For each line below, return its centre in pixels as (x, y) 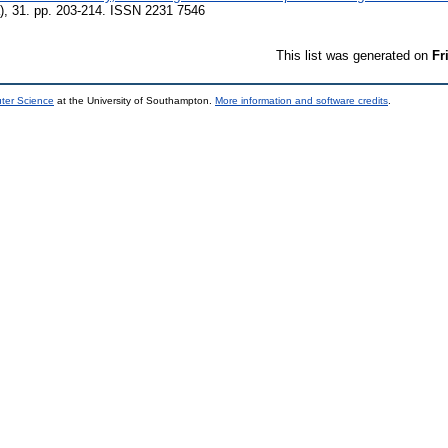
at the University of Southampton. (134, 100)
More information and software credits (301, 100)
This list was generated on (354, 55)
